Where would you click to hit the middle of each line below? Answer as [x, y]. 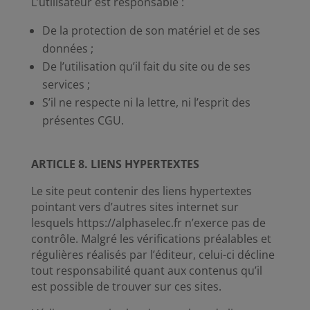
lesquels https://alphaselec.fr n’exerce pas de [148, 223]
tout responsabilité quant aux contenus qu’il [146, 271]
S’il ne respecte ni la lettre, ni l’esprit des [146, 102]
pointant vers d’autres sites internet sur [135, 207]
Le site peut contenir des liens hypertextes [141, 191]
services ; [66, 84]
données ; [67, 48]
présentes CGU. [83, 120]
